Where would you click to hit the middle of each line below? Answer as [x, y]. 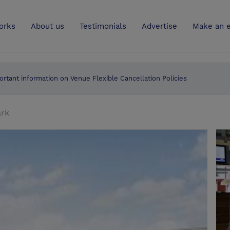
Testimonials [103, 26]
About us [47, 26]
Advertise [159, 26]
